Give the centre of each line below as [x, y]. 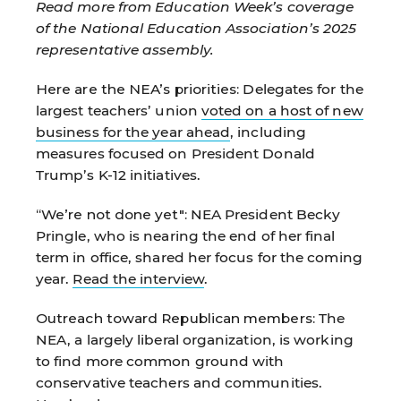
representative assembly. [125, 49]
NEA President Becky [265, 214]
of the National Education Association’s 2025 [196, 28]
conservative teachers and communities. [179, 382]
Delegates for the [303, 89]
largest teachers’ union [119, 110]
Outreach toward [97, 318]
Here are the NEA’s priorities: [140, 89]
